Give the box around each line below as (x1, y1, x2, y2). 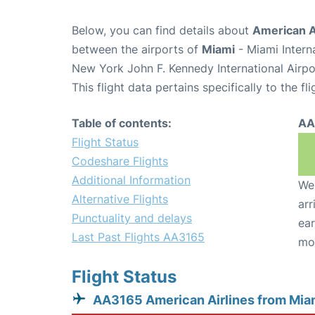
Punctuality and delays (72, 211, 192, 225)
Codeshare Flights (72, 154, 168, 168)
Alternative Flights (72, 192, 168, 206)
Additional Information (72, 173, 191, 187)
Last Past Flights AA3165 (72, 230, 205, 244)
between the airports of (72, 42, 202, 56)
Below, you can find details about (72, 23, 252, 37)
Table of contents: (72, 116, 172, 130)
